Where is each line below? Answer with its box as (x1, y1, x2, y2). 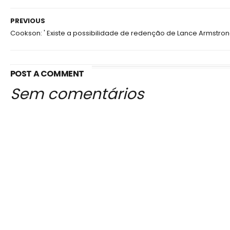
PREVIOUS (10, 15, 45, 26)
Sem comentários (10, 83, 144, 104)
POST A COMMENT (10, 67, 84, 80)
